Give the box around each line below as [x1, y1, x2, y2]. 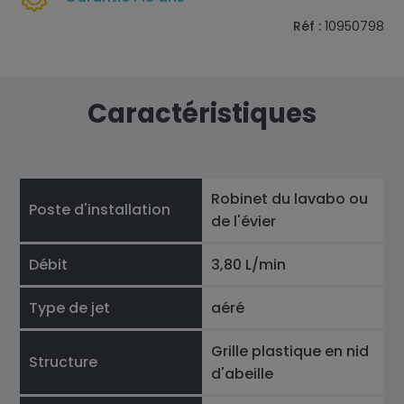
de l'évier [211, 211, 277, 232]
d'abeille [211, 363, 274, 384]
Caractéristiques [87, 96, 317, 132]
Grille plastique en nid [211, 341, 370, 362]
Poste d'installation [29, 199, 171, 220]
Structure [29, 352, 98, 372]
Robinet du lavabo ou [211, 188, 369, 209]
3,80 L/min [211, 254, 287, 275]
